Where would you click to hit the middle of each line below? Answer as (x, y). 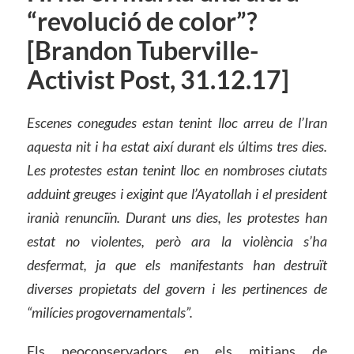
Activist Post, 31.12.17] (158, 79)
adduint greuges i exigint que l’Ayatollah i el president (177, 193)
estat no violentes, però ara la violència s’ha (177, 241)
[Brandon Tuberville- (142, 50)
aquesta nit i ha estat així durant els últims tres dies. (177, 146)
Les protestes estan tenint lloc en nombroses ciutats (177, 169)
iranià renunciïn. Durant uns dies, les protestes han (177, 217)
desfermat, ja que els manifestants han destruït (177, 264)
